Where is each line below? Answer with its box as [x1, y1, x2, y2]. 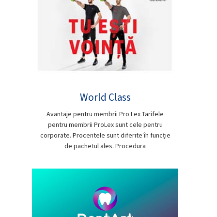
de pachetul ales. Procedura [64, 141, 146, 150]
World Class [79, 90, 131, 104]
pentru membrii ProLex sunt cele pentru [47, 120, 163, 129]
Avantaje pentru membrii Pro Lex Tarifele [46, 109, 164, 118]
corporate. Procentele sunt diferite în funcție [40, 130, 170, 139]
